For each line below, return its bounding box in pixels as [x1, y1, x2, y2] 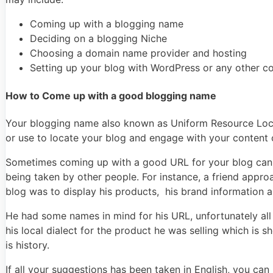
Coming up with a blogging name [30, 18, 183, 30]
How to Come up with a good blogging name [5, 89, 216, 102]
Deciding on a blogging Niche [30, 32, 167, 45]
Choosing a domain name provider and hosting [30, 47, 247, 60]
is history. [5, 238, 49, 251]
